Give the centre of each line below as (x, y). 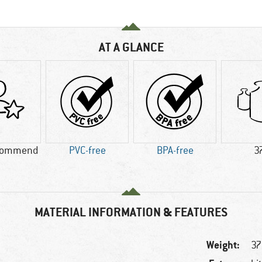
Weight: (223, 245)
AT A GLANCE (131, 47)
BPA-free (175, 151)
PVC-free (87, 151)
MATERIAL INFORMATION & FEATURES (131, 212)
